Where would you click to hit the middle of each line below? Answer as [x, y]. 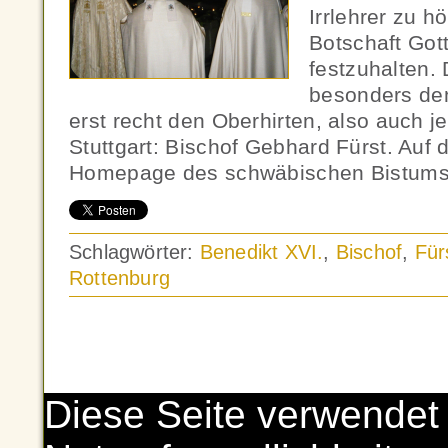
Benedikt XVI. [261, 252]
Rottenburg [119, 278]
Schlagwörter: [134, 252]
